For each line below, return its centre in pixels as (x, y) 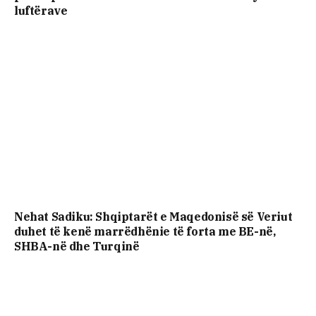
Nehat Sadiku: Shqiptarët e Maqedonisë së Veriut (153, 217)
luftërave (41, 10)
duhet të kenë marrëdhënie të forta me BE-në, (145, 232)
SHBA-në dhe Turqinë (77, 247)
